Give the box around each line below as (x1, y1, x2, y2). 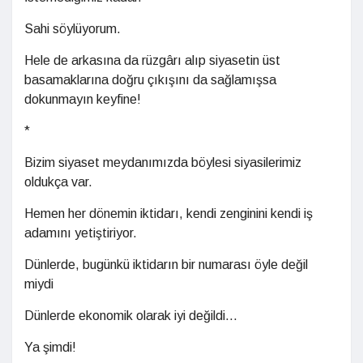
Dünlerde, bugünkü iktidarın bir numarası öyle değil (24, 258, 308, 271)
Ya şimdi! (24, 340, 76, 354)
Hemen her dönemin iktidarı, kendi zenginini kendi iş (24, 207, 313, 220)
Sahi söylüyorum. (24, 22, 121, 36)
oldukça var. (24, 175, 92, 189)
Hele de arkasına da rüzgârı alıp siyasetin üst (24, 53, 280, 67)
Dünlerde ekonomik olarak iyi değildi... (24, 309, 237, 322)
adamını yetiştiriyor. (24, 226, 137, 240)
